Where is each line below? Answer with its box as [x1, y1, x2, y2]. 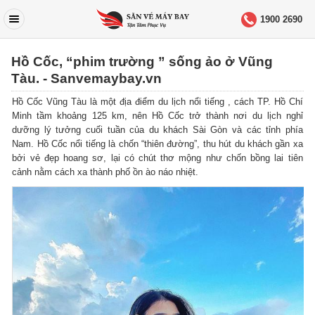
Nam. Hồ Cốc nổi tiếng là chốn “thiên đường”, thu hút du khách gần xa [12, 139, 303, 150]
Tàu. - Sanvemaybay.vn [11, 71, 162, 86]
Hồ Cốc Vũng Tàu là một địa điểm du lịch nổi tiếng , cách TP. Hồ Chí [12, 96, 303, 108]
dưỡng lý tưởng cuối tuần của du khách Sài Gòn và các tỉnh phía [12, 124, 303, 136]
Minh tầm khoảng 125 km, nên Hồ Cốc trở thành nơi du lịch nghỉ [12, 110, 303, 122]
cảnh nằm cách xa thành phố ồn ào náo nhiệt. [12, 167, 199, 178]
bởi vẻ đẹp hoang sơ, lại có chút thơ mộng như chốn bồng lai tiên [12, 153, 303, 164]
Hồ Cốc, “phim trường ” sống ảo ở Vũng [11, 54, 273, 69]
